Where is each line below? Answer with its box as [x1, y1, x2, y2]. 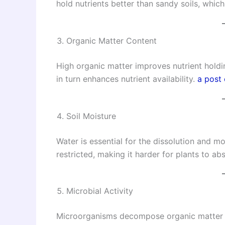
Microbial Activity [66, 186, 133, 196]
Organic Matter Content [66, 35, 157, 46]
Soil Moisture [66, 110, 116, 121]
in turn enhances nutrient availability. [56, 73, 197, 84]
